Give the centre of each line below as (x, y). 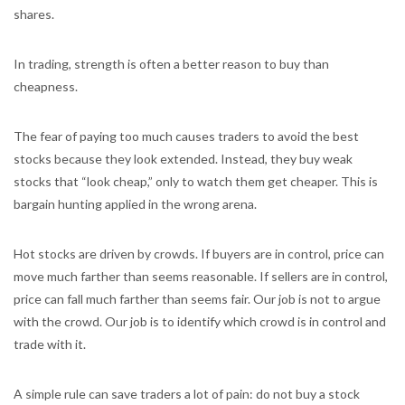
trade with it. (50, 344)
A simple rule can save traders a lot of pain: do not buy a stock (187, 394)
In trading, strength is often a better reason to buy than (171, 64)
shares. (34, 14)
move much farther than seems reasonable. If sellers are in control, (201, 276)
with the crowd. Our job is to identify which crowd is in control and (200, 321)
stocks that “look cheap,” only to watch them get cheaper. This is (196, 181)
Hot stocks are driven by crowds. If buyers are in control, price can (199, 254)
